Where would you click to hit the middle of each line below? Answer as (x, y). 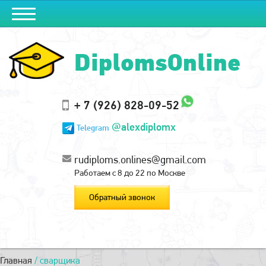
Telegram (93, 127)
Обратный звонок (122, 197)
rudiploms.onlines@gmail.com (140, 160)
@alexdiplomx (144, 127)
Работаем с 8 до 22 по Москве (130, 173)
